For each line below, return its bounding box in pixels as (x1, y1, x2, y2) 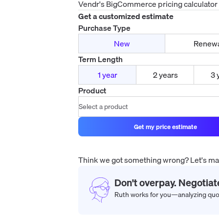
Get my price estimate (133, 121, 197, 132)
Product (78, 84, 106, 97)
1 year (98, 68, 117, 82)
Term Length (78, 53, 123, 66)
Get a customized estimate (78, 10, 174, 23)
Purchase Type (78, 22, 131, 35)
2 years (153, 68, 178, 82)
